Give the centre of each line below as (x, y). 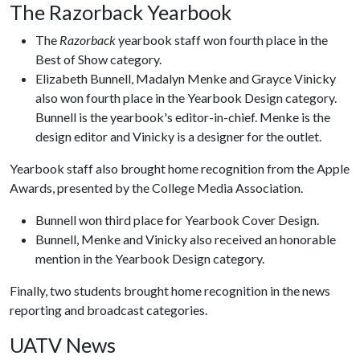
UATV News (65, 345)
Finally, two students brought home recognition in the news (170, 290)
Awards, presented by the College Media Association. (156, 188)
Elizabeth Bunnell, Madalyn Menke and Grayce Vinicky (186, 78)
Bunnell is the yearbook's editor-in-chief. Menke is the (183, 117)
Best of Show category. (98, 59)
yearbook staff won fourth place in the (222, 40)
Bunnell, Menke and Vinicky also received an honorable (186, 239)
